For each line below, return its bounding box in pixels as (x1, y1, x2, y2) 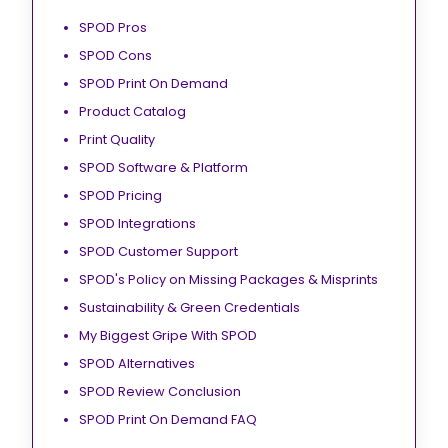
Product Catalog (79, 103, 187, 121)
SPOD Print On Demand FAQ (79, 411, 258, 429)
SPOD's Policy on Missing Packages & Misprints (79, 271, 379, 289)
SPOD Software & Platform (79, 159, 249, 177)
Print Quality (79, 131, 156, 149)
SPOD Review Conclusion (79, 383, 242, 401)
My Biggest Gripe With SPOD (79, 327, 258, 345)
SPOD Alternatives (79, 355, 196, 373)
